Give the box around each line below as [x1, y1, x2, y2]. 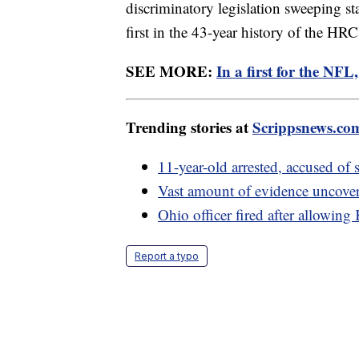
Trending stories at [126, 116, 252, 139]
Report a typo [135, 250, 199, 263]
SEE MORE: [126, 60, 216, 83]
